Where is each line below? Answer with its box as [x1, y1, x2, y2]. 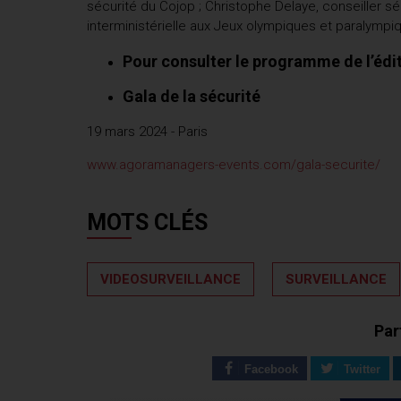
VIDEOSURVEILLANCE [100, 271, 241, 288]
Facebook [244, 363, 299, 377]
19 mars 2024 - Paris [87, 123, 208, 140]
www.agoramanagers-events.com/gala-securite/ [87, 156, 380, 173]
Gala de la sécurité [123, 86, 260, 106]
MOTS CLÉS [87, 209, 208, 236]
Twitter [343, 363, 380, 377]
